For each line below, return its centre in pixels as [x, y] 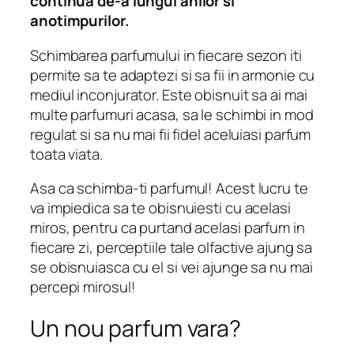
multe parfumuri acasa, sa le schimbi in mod [172, 114]
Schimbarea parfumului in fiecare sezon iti [166, 55]
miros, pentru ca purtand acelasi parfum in [168, 228]
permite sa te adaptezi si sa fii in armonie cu [173, 75]
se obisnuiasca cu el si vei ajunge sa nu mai [171, 267]
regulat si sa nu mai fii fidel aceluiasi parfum [171, 134]
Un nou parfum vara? [136, 328]
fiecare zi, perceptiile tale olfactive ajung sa [171, 248]
